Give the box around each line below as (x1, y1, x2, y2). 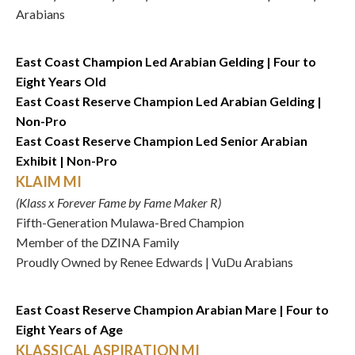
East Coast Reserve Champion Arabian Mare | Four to (16, 302, 329, 317)
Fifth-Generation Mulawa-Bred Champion (16, 215, 244, 230)
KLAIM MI (16, 173, 82, 190)
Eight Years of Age (16, 322, 123, 337)
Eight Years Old (16, 74, 106, 89)
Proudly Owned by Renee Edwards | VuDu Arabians (16, 254, 293, 269)
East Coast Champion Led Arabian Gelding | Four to (16, 54, 316, 69)
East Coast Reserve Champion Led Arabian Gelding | (16, 94, 322, 109)
